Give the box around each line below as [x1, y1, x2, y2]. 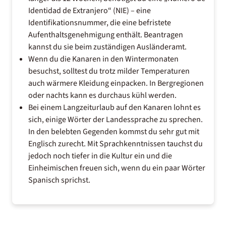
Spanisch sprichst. [28, 174, 90, 186]
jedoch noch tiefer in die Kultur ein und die [28, 150, 172, 161]
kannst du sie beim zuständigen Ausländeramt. [28, 41, 187, 52]
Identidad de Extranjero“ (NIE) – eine [28, 5, 151, 16]
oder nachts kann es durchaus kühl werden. [28, 89, 177, 101]
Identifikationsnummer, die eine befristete [28, 17, 171, 28]
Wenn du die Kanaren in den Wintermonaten [28, 53, 179, 65]
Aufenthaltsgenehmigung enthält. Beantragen [28, 29, 183, 40]
